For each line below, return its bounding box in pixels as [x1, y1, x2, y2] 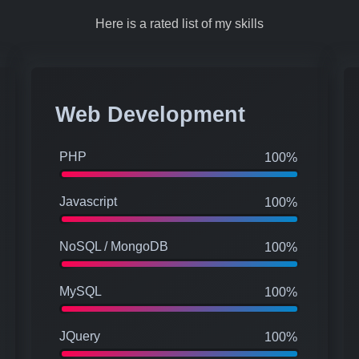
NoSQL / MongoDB [59, 239, 168, 253]
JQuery [59, 329, 100, 343]
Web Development [55, 102, 245, 127]
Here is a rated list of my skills [95, 17, 264, 31]
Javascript [59, 194, 117, 208]
